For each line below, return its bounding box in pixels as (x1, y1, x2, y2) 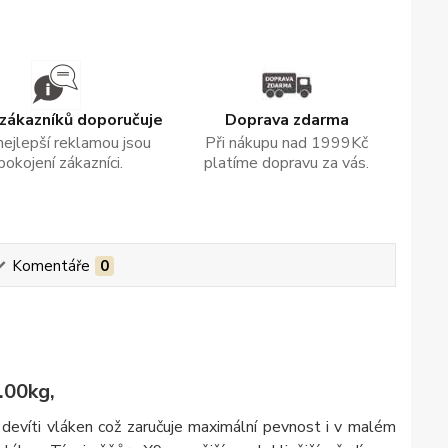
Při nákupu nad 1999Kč (205, 131, 369, 154)
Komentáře (11, 255, 90, 276)
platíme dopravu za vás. (204, 151, 370, 174)
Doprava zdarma (224, 108, 349, 131)
